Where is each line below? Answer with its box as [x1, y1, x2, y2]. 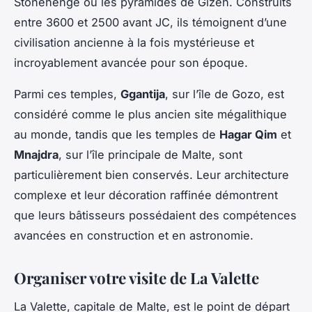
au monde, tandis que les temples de [14, 127, 219, 141]
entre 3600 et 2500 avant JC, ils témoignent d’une [14, 15, 287, 29]
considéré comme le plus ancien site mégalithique [14, 107, 287, 121]
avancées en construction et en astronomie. [14, 228, 253, 242]
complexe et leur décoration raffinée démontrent [14, 187, 278, 202]
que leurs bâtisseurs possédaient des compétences [14, 208, 297, 222]
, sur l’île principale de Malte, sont [58, 147, 242, 162]
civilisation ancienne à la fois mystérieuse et [14, 35, 254, 49]
